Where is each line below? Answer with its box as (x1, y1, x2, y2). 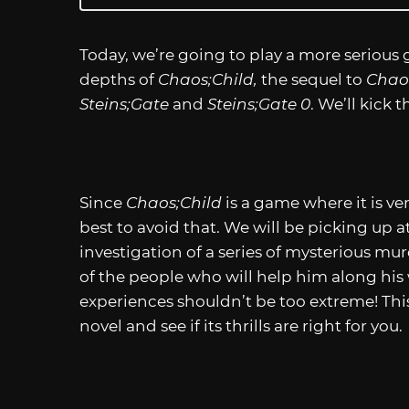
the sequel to (257, 70, 366, 89)
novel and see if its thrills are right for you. (79, 317, 403, 336)
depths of (79, 70, 158, 89)
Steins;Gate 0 (207, 95, 310, 114)
